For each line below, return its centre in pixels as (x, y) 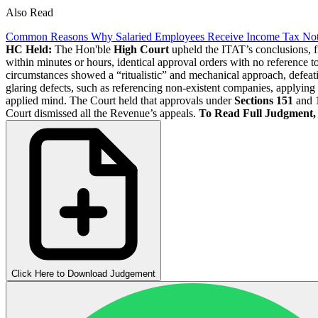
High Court (141, 49)
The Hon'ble (83, 49)
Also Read (29, 12)
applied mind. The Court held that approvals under (119, 100)
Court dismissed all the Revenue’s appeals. (102, 113)
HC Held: (29, 49)
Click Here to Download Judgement (83, 273)
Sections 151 (262, 100)
